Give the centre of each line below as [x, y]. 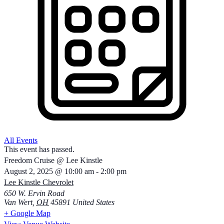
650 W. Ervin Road [34, 193]
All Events [21, 140]
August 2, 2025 [28, 171]
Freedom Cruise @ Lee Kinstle [53, 160]
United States [93, 202]
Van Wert [18, 202]
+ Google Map [27, 213]
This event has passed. [39, 149]
